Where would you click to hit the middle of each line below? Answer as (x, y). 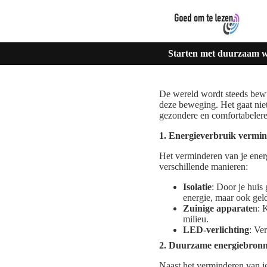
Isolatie (197, 187)
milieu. (196, 219)
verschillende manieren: (204, 167)
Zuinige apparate (218, 209)
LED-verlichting (216, 230)
